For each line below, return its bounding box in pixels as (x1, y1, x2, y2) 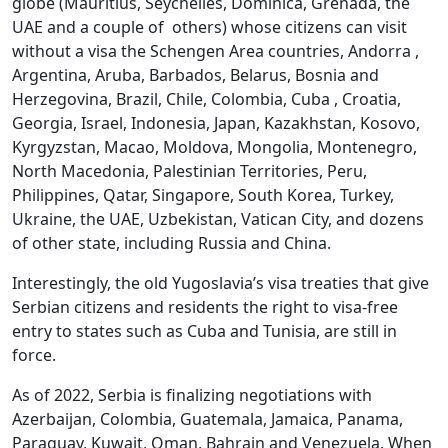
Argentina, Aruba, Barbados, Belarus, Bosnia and (12, 64, 379, 87)
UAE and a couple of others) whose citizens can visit (12, 16, 407, 39)
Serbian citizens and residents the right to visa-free (12, 296, 398, 319)
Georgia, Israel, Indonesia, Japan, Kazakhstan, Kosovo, (12, 112, 420, 135)
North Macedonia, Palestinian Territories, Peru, (12, 160, 367, 183)
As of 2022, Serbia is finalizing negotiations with (12, 384, 372, 407)
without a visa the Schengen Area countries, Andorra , (12, 40, 419, 63)
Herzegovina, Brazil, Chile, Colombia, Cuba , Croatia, (12, 88, 401, 111)
